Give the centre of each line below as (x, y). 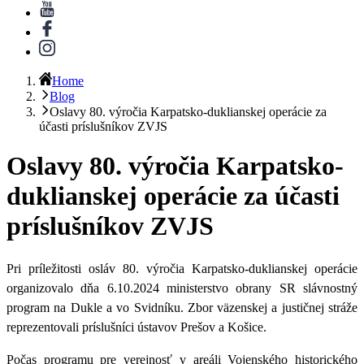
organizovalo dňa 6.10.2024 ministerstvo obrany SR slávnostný (182, 288)
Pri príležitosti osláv (65, 268)
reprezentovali (44, 327)
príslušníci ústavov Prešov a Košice (173, 327)
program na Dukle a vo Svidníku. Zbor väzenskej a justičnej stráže (182, 307)
